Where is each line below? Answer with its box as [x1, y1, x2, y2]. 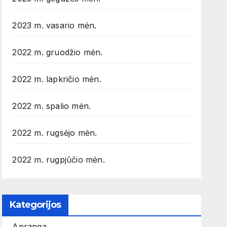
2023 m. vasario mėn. [12, 20, 97, 31]
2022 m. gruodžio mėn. [12, 47, 103, 58]
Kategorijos [10, 199, 61, 211]
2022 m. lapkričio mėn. [12, 74, 101, 85]
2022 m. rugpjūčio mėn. [12, 155, 105, 165]
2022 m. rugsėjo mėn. [12, 128, 97, 138]
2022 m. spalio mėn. [12, 101, 91, 111]
